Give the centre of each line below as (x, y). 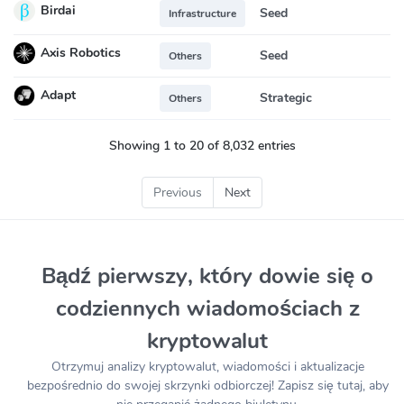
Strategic (286, 97)
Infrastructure (202, 13)
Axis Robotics (81, 53)
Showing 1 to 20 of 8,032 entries (202, 145)
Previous (178, 192)
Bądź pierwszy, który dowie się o (207, 275)
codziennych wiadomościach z (207, 308)
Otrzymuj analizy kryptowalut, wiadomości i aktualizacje (207, 366)
